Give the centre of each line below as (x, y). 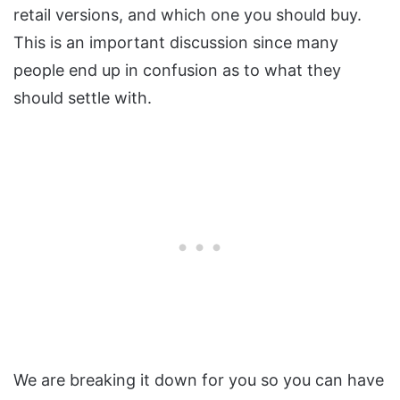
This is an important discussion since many (176, 42)
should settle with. (83, 97)
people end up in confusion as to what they (177, 70)
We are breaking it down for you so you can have (199, 379)
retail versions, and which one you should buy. (187, 14)
